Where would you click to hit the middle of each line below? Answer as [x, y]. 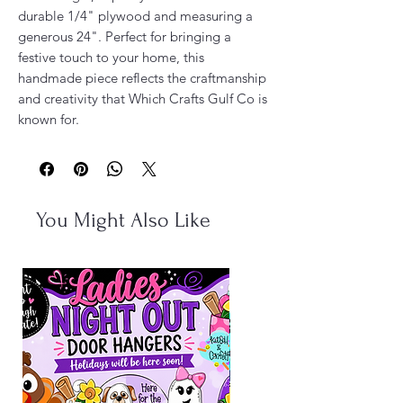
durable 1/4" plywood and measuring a [135, 15]
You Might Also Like [123, 219]
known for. [50, 119]
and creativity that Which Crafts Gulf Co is [143, 98]
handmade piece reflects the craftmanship [142, 77]
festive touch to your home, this [111, 57]
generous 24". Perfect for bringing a [125, 36]
